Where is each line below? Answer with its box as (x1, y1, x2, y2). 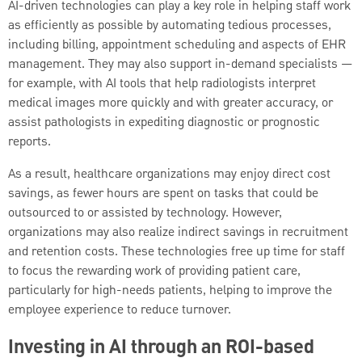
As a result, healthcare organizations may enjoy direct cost (8, 165, 330, 185)
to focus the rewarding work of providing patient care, (8, 262, 301, 282)
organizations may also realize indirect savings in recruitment (8, 223, 348, 243)
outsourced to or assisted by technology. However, (8, 204, 282, 224)
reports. (8, 133, 51, 153)
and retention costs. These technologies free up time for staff (8, 242, 345, 263)
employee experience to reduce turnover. (8, 301, 231, 321)
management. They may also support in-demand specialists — (8, 55, 352, 75)
